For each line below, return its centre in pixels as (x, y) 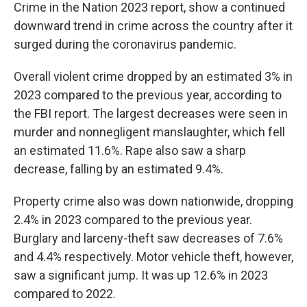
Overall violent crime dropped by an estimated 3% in (153, 76)
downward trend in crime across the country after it (153, 26)
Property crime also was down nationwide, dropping (153, 201)
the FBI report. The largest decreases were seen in (151, 113)
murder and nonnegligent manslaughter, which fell (149, 132)
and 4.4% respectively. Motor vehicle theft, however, (153, 257)
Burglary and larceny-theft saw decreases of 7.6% (148, 238)
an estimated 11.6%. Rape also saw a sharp (130, 150)
